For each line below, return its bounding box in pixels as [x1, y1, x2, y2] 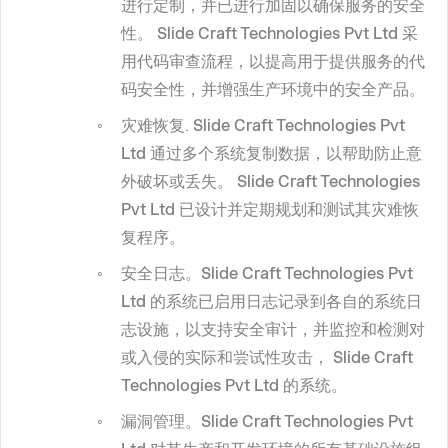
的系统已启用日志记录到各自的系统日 [146, 291, 422, 311]
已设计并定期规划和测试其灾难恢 [175, 199, 419, 219]
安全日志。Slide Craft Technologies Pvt [121, 263, 413, 283]
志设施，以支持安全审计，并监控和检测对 [121, 319, 425, 339]
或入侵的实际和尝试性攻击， [121, 347, 333, 367]
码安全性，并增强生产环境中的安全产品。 [121, 79, 425, 99]
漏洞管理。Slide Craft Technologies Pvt [121, 411, 413, 431]
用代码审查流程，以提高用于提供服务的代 [121, 51, 425, 71]
